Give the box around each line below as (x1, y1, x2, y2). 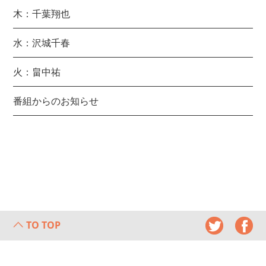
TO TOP (26, 218, 61, 232)
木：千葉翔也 (13, 7, 71, 20)
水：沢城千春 (13, 36, 71, 49)
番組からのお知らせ (13, 94, 99, 107)
